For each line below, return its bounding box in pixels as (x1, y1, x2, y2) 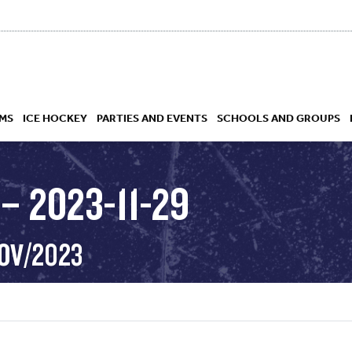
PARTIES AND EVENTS (97, 110, 207, 125)
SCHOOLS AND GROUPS (217, 110, 340, 125)
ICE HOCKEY (23, 110, 87, 125)
